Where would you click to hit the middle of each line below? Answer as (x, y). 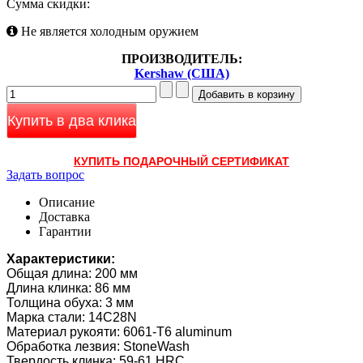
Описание (67, 202)
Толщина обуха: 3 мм (70, 302)
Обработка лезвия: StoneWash (98, 346)
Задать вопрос (45, 174)
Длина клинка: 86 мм (68, 288)
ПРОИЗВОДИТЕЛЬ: (181, 58)
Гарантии (65, 231)
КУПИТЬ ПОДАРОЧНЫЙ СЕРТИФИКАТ (181, 161)
